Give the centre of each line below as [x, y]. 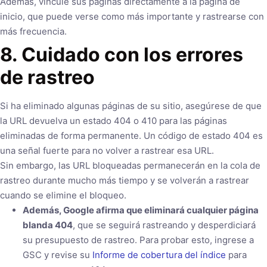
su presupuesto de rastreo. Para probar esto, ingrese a [138, 240]
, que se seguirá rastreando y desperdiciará [164, 225]
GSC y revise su [57, 254]
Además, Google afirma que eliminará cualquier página [140, 210]
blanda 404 [47, 225]
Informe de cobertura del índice [159, 254]
